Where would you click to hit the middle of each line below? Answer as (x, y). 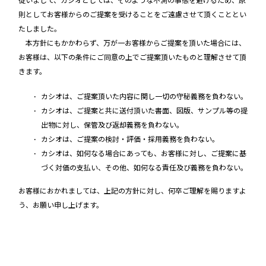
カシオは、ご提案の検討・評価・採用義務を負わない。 (130, 140)
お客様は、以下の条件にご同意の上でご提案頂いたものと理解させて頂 (132, 58)
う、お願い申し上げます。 (61, 205)
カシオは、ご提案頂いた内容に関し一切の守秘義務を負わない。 (144, 97)
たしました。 (40, 29)
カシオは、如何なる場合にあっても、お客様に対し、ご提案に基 (143, 154)
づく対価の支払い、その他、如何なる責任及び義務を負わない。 (144, 168)
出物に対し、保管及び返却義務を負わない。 (112, 125)
